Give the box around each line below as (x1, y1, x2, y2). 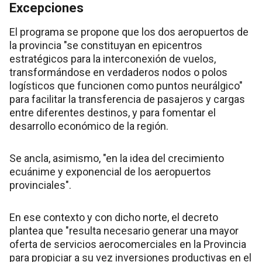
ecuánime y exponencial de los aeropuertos (9, 166, 211, 178)
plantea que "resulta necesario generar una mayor (9, 225, 239, 237)
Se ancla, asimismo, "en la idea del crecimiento (9, 152, 224, 165)
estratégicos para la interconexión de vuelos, (9, 53, 216, 65)
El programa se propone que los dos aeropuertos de (9, 26, 249, 39)
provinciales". (9, 179, 71, 192)
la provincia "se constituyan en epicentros (9, 39, 202, 52)
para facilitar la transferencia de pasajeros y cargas (9, 93, 245, 106)
